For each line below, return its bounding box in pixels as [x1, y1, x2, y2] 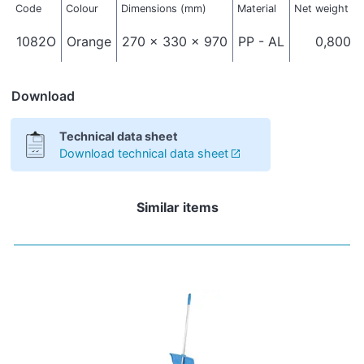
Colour [65, 2, 98, 15]
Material [236, 2, 276, 15]
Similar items [136, 198, 219, 215]
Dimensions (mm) [120, 2, 206, 15]
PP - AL [238, 32, 285, 50]
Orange [67, 32, 112, 50]
